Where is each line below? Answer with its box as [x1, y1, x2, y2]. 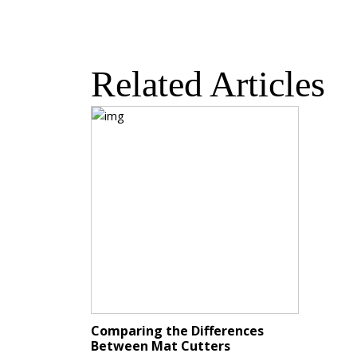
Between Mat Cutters [91, 337, 230, 355]
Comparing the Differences [91, 322, 264, 340]
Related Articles [91, 64, 325, 105]
